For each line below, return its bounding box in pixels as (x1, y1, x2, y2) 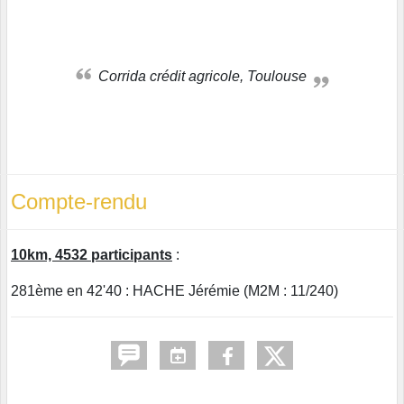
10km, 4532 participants (11, 246, 172, 262)
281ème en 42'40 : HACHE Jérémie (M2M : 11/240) (11, 282, 338, 298)
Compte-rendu (11, 188, 147, 214)
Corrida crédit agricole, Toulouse (108, 68, 307, 84)
